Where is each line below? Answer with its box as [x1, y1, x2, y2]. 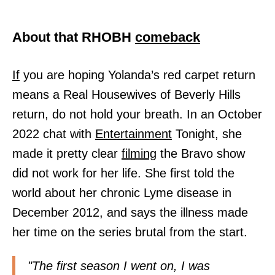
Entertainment [95, 126, 172, 141]
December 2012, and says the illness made [12, 205, 248, 219]
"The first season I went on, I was [28, 258, 210, 273]
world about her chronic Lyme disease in [12, 185, 231, 199]
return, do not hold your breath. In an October [12, 107, 262, 121]
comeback [135, 29, 200, 45]
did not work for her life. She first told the [12, 166, 234, 180]
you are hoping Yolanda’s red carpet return [20, 68, 255, 82]
